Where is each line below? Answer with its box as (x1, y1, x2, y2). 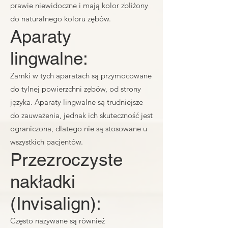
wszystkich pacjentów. (10, 137, 83, 147)
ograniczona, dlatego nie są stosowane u (10, 124, 147, 133)
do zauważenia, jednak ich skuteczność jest (10, 110, 153, 120)
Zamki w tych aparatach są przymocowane (10, 71, 152, 80)
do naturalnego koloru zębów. (10, 14, 111, 23)
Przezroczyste (10, 149, 123, 170)
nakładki (10, 171, 75, 192)
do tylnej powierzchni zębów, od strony (10, 84, 141, 94)
